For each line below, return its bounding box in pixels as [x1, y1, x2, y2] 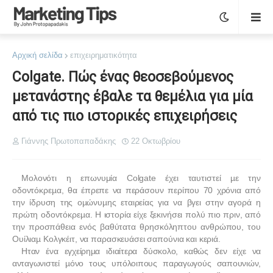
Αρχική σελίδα [12, 51, 63, 60]
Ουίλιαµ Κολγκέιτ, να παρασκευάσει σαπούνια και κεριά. [12, 234, 221, 244]
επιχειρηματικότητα [70, 51, 137, 60]
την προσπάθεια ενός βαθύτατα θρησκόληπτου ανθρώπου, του [12, 222, 261, 232]
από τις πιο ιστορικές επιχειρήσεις [12, 108, 237, 124]
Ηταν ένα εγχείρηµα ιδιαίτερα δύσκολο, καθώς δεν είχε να [21, 246, 261, 256]
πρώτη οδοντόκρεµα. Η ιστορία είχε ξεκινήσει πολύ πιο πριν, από [12, 210, 261, 219]
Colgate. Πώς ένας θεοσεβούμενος [12, 69, 233, 85]
